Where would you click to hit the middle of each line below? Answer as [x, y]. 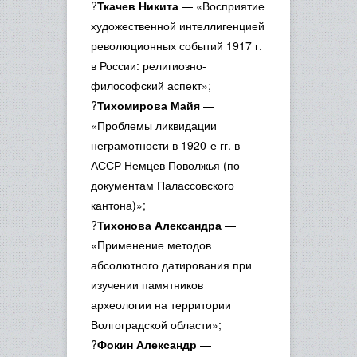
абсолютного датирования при [171, 265]
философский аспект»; [151, 85]
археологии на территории [161, 304]
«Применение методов [151, 245]
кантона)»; [118, 205]
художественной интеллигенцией [178, 25]
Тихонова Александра [159, 225]
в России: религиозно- [149, 65]
